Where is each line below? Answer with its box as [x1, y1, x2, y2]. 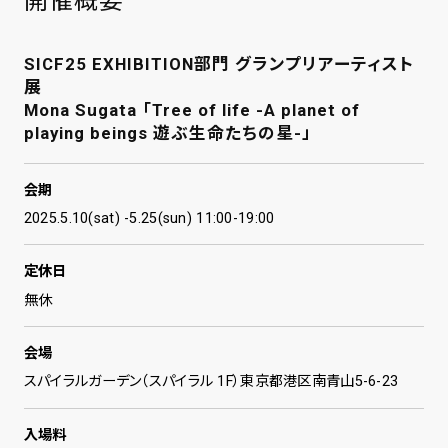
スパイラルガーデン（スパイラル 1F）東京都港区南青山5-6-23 [23, 373, 399, 390]
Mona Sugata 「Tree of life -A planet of [23, 99, 360, 120]
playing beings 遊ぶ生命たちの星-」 [23, 122, 312, 143]
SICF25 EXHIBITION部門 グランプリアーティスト [23, 53, 414, 74]
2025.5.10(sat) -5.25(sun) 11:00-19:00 [23, 210, 275, 227]
